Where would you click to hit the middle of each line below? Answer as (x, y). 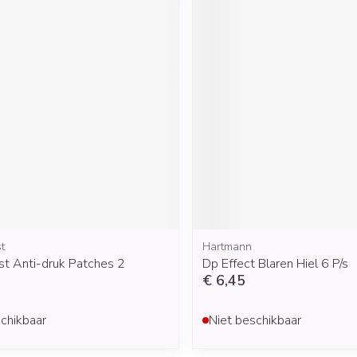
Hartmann (227, 247)
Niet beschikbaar (255, 321)
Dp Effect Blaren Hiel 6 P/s (275, 264)
